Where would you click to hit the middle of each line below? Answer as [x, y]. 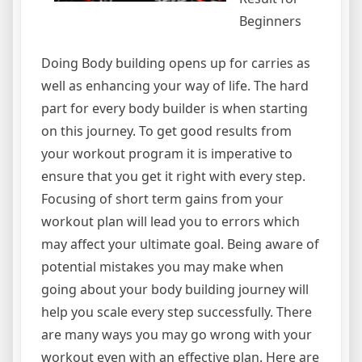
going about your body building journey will [175, 289]
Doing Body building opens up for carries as [176, 63]
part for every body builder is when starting [175, 108]
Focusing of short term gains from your [162, 199]
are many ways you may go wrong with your [177, 335]
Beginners [270, 21]
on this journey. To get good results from [166, 131]
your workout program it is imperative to [167, 154]
